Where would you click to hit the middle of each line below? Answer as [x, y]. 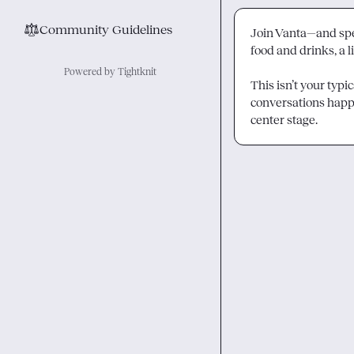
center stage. [284, 120]
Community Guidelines [106, 30]
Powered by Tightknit [110, 72]
